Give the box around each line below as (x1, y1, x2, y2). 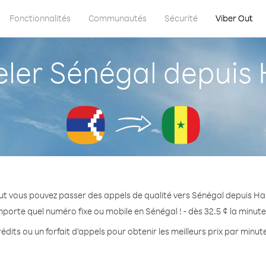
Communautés (88, 12, 147, 24)
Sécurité (164, 12, 198, 24)
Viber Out (216, 12, 253, 24)
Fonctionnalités (9, 12, 71, 24)
